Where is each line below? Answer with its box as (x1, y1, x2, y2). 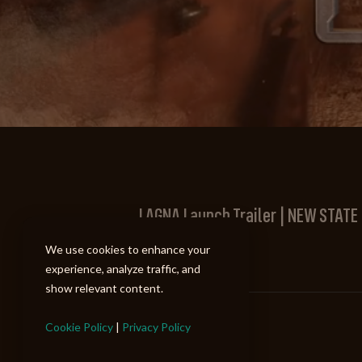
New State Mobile (138, 240, 246, 253)
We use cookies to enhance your (45, 242, 210, 257)
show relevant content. (45, 281, 163, 296)
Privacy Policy (122, 320, 191, 335)
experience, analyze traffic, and (45, 262, 200, 276)
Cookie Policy (45, 320, 113, 335)
